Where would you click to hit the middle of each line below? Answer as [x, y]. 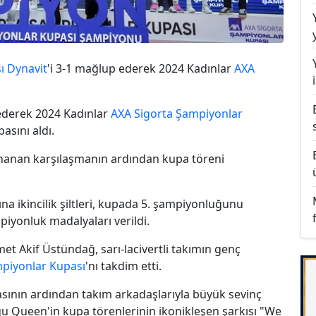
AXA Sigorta [142, 113]
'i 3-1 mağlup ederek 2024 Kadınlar [141, 68]
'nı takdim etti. [123, 266]
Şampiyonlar [209, 113]
